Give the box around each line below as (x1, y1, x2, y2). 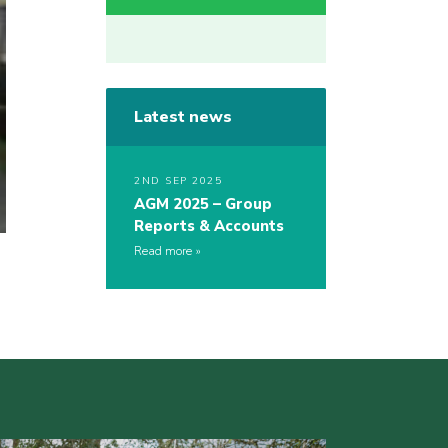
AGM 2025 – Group (134, 194, 272, 215)
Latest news (134, 106, 232, 129)
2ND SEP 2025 (134, 174, 222, 189)
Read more (134, 243, 192, 260)
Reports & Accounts (134, 216, 284, 237)
